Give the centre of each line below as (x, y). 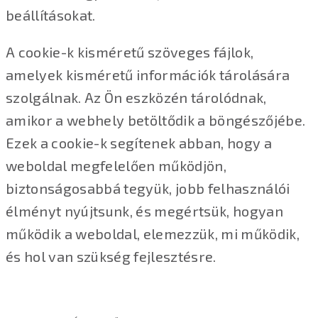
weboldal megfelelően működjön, (116, 165)
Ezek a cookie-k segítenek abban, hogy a (139, 142)
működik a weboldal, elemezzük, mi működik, (153, 233)
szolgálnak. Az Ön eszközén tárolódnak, (136, 97)
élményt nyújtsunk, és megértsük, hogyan (144, 210)
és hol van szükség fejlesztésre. (111, 256)
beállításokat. (51, 15)
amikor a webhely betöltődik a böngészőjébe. (156, 120)
